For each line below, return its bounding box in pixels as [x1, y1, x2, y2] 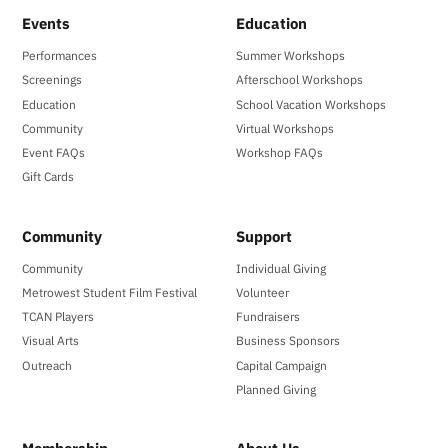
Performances [22, 47, 98, 64]
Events [22, 13, 71, 34]
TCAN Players [22, 308, 95, 325]
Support [236, 225, 293, 246]
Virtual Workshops [236, 119, 335, 136]
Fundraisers [236, 308, 301, 325]
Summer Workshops [236, 47, 346, 64]
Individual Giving [236, 260, 327, 276]
